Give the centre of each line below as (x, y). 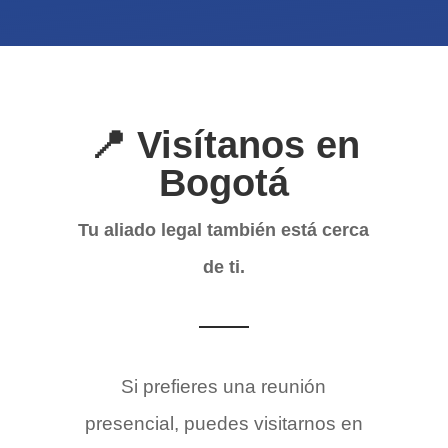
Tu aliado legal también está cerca (224, 230)
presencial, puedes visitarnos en (223, 424)
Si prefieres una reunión (224, 387)
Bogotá (223, 183)
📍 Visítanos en (223, 145)
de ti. (223, 267)
